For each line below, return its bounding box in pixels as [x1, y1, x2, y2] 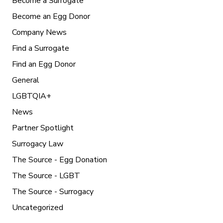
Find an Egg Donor [12, 59, 76, 70]
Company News [12, 27, 67, 38]
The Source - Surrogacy [12, 186, 94, 197]
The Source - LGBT [12, 170, 80, 181]
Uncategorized [12, 202, 63, 213]
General [12, 75, 39, 86]
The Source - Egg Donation [12, 154, 107, 165]
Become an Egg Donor [12, 11, 90, 22]
